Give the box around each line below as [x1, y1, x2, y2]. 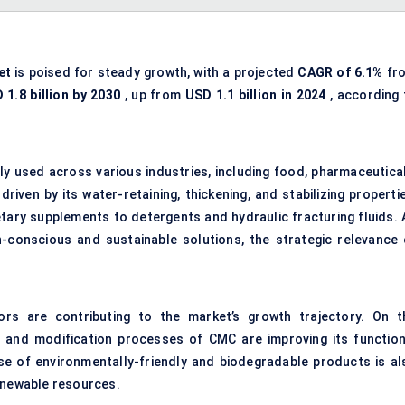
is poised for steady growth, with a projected [11, 65, 298, 80]
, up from [120, 88, 185, 103]
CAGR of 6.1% [297, 65, 383, 80]
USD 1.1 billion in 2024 [184, 88, 326, 103]
